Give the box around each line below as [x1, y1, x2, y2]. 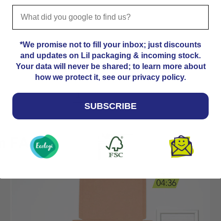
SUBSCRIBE [84, 101, 137, 111]
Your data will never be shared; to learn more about [15, 62, 206, 71]
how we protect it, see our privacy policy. [35, 73, 186, 82]
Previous [9, 90, 40, 101]
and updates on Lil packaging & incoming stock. [20, 51, 201, 60]
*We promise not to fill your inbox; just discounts [20, 40, 201, 49]
